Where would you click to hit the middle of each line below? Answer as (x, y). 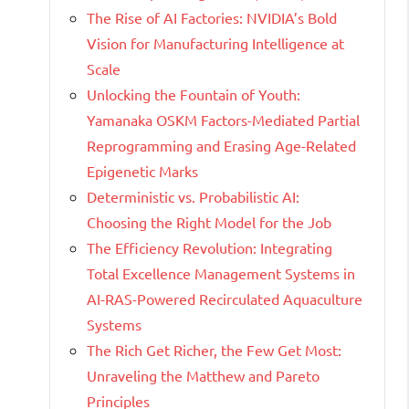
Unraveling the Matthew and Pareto (203, 376)
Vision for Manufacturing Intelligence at (215, 43)
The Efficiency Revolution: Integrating (210, 248)
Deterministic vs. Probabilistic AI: (193, 197)
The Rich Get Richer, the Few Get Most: (214, 350)
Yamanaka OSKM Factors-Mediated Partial (223, 120)
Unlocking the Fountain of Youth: (194, 94)
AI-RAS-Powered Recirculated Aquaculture (225, 299)
